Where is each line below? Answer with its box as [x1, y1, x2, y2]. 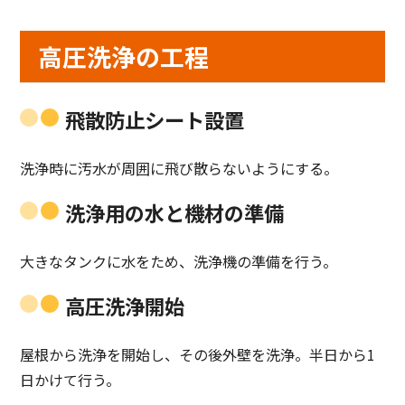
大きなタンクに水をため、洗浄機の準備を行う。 [20, 250, 338, 273]
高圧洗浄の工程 [38, 39, 210, 75]
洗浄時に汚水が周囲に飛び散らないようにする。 [20, 157, 339, 180]
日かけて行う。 [20, 369, 121, 391]
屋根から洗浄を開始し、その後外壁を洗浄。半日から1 [20, 344, 376, 366]
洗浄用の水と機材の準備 [65, 198, 285, 228]
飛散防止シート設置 [65, 105, 245, 135]
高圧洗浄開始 [65, 291, 185, 321]
